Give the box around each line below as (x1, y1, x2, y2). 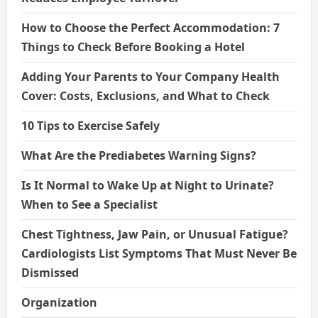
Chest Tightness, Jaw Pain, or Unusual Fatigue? (21, 226, 288, 242)
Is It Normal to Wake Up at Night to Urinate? (21, 177, 274, 193)
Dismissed (21, 264, 79, 280)
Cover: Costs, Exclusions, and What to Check (21, 87, 270, 104)
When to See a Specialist (21, 196, 158, 212)
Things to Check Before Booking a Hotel (21, 38, 245, 55)
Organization (21, 294, 97, 310)
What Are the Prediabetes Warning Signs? (21, 147, 256, 163)
